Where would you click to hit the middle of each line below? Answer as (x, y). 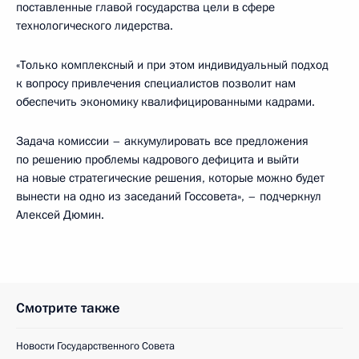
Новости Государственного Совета (95, 346)
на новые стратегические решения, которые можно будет (170, 178)
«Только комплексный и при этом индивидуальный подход (172, 65)
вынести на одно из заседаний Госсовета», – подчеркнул (169, 196)
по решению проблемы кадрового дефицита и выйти (157, 159)
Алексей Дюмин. (60, 215)
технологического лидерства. (95, 26)
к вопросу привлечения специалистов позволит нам (156, 83)
